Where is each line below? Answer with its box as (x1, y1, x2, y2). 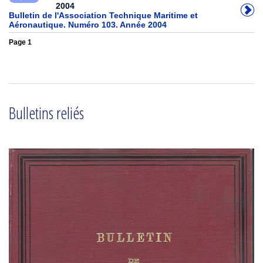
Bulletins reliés (9, 102, 84, 124)
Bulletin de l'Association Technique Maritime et (9, 11, 198, 20)
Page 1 (9, 38, 32, 46)
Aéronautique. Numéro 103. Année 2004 (9, 20, 167, 29)
